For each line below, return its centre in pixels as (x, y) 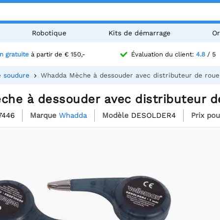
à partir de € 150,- (57, 55)
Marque (43, 115)
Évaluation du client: (164, 55)
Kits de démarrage (139, 33)
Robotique (49, 33)
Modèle (115, 115)
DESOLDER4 (153, 115)
